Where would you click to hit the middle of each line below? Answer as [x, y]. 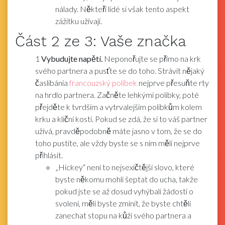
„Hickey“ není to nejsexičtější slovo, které [125, 167]
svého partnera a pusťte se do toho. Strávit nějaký [120, 70]
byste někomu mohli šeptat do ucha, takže [127, 179]
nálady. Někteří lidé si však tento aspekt [122, 9]
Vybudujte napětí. [72, 58]
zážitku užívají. [79, 21]
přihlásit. [49, 155]
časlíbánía [52, 82]
